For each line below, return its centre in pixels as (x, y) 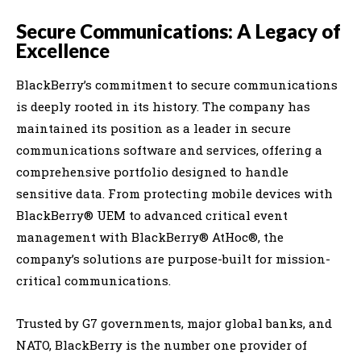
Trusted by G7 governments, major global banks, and (174, 323)
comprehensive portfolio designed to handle (152, 171)
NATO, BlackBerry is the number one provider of (162, 344)
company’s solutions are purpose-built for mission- (173, 258)
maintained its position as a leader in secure (154, 128)
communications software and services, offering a (169, 149)
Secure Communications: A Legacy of (178, 31)
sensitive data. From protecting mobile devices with (174, 193)
